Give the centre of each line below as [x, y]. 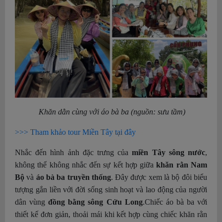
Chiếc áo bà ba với [176, 202]
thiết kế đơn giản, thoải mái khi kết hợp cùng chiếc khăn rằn [111, 214]
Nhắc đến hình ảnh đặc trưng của [72, 152]
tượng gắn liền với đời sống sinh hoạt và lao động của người [111, 189]
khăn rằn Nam [181, 165]
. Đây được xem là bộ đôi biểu [159, 177]
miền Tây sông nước [167, 152]
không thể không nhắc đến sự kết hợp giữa [84, 165]
